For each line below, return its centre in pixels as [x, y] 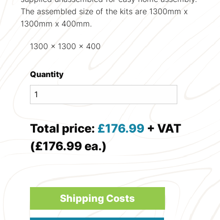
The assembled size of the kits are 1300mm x [104, 11]
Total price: [63, 128]
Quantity [47, 74]
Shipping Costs [97, 199]
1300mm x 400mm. [56, 23]
